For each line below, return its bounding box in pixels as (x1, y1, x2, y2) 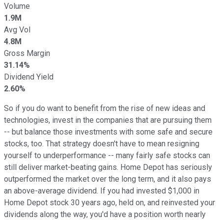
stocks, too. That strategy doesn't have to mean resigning (4, 138, 199, 148)
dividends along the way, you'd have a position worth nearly (4, 209, 206, 219)
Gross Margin (4, 48, 50, 58)
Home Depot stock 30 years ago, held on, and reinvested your (4, 197, 215, 207)
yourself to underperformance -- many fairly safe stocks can (4, 150, 210, 160)
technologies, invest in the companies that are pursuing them (4, 115, 212, 125)
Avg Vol (4, 25, 30, 34)
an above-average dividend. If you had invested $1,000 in (4, 186, 199, 195)
